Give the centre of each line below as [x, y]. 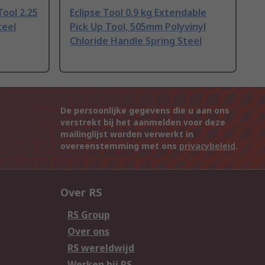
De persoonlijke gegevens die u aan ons [145, 111]
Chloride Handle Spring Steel [136, 41]
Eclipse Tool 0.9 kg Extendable [138, 13]
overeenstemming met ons [120, 146]
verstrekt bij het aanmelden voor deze [143, 122]
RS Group [89, 215]
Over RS [81, 193]
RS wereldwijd [101, 248]
